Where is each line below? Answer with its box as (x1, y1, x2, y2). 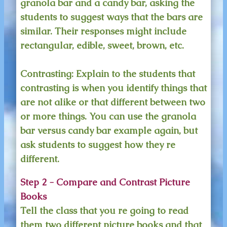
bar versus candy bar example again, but (20, 124, 198, 137)
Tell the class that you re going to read (20, 204, 188, 217)
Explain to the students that (73, 67, 195, 80)
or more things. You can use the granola (20, 109, 196, 123)
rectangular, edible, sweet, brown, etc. (20, 39, 184, 52)
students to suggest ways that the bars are (20, 10, 203, 23)
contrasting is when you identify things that (20, 81, 207, 94)
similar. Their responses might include (20, 24, 186, 37)
